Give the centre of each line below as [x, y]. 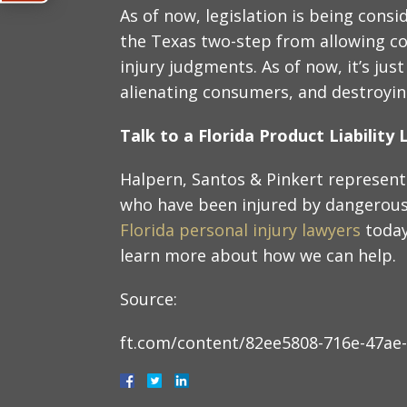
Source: [149, 298]
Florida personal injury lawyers [240, 229]
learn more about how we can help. [258, 255]
